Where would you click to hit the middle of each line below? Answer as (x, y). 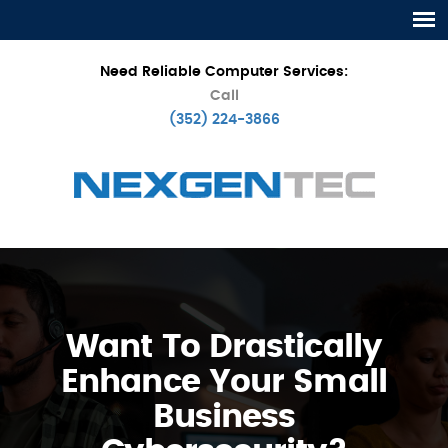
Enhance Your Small (224, 382)
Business (224, 417)
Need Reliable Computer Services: (224, 72)
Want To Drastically (224, 347)
